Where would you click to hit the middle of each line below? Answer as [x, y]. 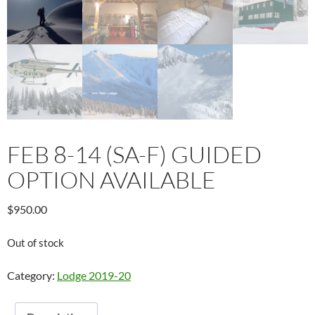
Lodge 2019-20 [94, 275]
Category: [32, 275]
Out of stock [36, 242]
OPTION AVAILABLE [111, 179]
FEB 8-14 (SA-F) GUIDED [134, 154]
